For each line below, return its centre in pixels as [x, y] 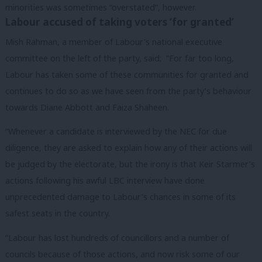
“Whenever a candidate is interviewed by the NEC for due [116, 132]
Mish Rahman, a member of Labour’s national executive [114, 42]
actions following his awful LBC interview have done [105, 181]
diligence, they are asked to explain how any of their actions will [129, 148]
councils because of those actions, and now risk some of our [123, 254]
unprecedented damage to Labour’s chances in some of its [120, 197]
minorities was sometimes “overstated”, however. [101, 7]
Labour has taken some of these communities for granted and [127, 74]
